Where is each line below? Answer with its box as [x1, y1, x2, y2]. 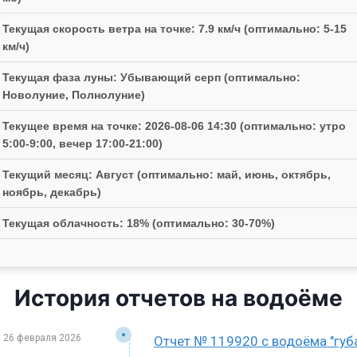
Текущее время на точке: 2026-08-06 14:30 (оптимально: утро [2, 120, 346, 133]
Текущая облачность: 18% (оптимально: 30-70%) [2, 217, 275, 230]
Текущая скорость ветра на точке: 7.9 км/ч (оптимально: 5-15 [2, 22, 347, 36]
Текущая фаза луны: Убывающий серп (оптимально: [2, 71, 300, 84]
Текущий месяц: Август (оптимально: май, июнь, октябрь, [2, 168, 331, 182]
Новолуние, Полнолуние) [2, 88, 145, 102]
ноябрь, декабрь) [2, 186, 101, 199]
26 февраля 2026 [2, 332, 81, 344]
